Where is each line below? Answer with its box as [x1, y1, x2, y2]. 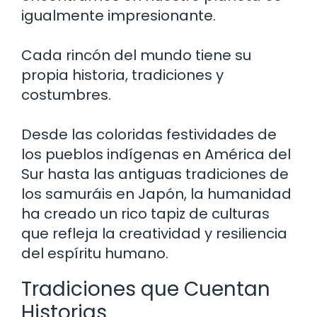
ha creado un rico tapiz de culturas [21, 203, 270, 224]
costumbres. [21, 84, 111, 105]
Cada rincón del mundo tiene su [21, 45, 251, 65]
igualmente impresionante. [21, 5, 216, 25]
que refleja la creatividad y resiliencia [21, 223, 287, 243]
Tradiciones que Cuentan [21, 275, 270, 303]
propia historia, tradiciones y [21, 64, 224, 85]
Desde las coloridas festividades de [21, 124, 277, 144]
